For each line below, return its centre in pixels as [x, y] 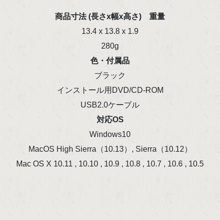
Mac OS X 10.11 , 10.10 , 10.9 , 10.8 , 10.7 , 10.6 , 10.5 [110, 164]
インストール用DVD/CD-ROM [110, 90]
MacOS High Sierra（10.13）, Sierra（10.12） [110, 149]
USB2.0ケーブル [110, 105]
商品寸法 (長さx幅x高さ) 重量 [110, 16]
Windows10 [110, 134]
